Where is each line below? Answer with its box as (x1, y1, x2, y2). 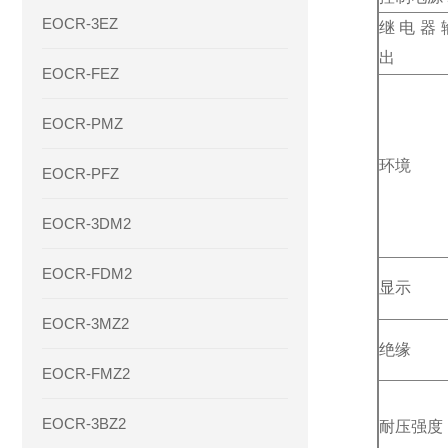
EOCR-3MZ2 (42, 315, 129, 332)
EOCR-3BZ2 (42, 415, 126, 432)
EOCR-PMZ (42, 115, 123, 132)
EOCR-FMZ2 (42, 365, 130, 382)
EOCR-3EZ (42, 15, 118, 32)
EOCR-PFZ (42, 165, 119, 182)
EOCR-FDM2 (42, 265, 132, 282)
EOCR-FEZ (42, 65, 119, 82)
